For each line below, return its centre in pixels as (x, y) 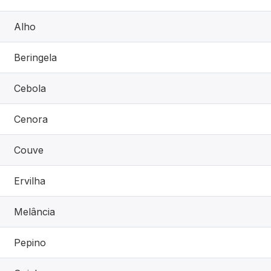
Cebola (30, 88)
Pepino (30, 242)
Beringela (35, 57)
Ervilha (30, 181)
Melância (34, 211)
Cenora (31, 119)
